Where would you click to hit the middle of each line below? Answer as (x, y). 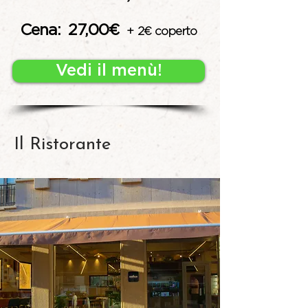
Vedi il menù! (109, 71)
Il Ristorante (62, 145)
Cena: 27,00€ (69, 31)
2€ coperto (167, 31)
